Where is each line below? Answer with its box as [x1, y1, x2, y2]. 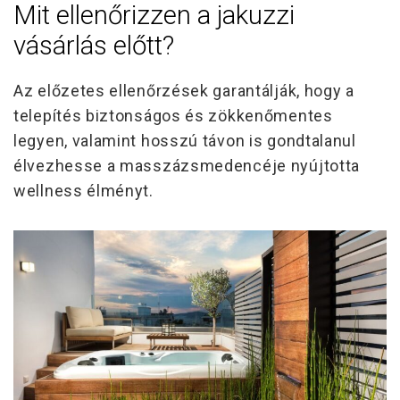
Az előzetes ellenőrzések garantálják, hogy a [13, 81, 354, 101]
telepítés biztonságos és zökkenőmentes [13, 106, 333, 126]
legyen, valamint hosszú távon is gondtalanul [13, 131, 356, 151]
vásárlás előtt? [13, 29, 174, 61]
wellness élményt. [13, 181, 154, 201]
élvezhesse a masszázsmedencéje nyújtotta [13, 156, 361, 176]
